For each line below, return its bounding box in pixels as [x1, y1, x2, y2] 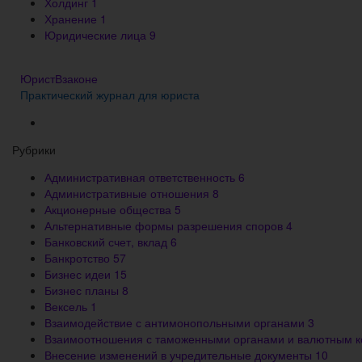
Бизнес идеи [44, 266, 114, 283]
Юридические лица [44, 27, 149, 44]
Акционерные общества [44, 201, 175, 218]
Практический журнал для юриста [20, 86, 200, 103]
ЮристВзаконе [20, 70, 98, 87]
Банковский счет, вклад [44, 234, 170, 250]
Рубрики [12, 141, 56, 158]
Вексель [44, 298, 90, 315]
